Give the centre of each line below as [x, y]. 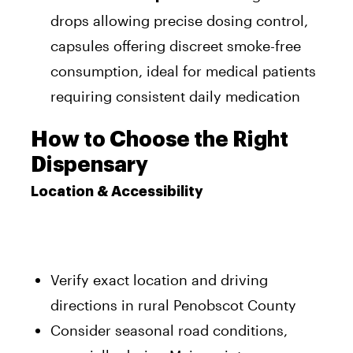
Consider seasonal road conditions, [169, 330]
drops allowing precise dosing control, [179, 20]
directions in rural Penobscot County [173, 305]
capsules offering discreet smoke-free [176, 45]
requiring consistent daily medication [175, 96]
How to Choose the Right [160, 139]
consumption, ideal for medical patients [183, 71]
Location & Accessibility [117, 191]
